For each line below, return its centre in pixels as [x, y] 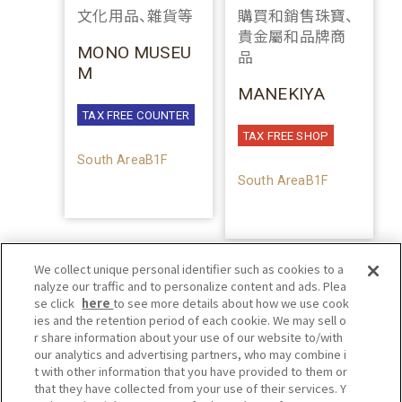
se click [56, 303]
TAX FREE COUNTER [136, 115]
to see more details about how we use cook [232, 303]
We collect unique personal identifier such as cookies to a [189, 269]
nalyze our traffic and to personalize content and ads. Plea [191, 286]
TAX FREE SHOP [286, 135]
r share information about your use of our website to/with [189, 337]
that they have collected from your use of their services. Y [191, 388]
